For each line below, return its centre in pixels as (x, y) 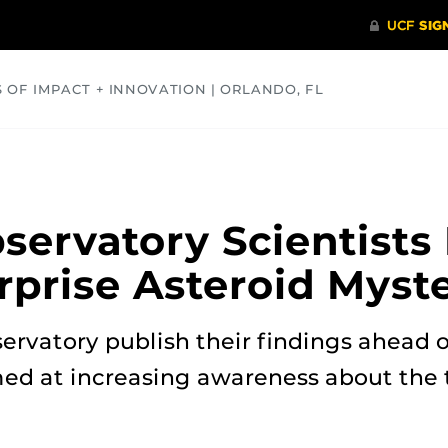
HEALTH (182, 151)
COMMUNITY (58, 151)
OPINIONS (297, 151)
